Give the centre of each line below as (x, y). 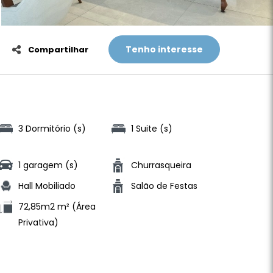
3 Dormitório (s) (52, 129)
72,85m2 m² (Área (57, 207)
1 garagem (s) (48, 165)
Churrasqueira (161, 165)
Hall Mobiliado (47, 186)
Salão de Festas (164, 186)
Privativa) (38, 222)
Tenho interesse (164, 49)
